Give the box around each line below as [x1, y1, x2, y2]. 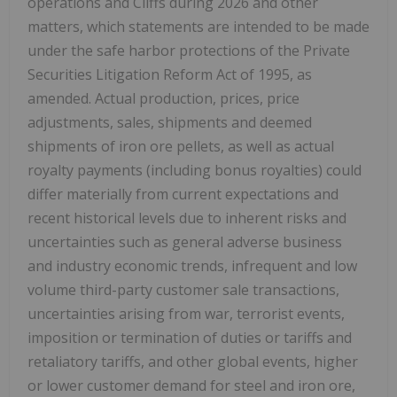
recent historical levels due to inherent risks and [27, 208, 346, 229]
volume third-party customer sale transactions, [27, 280, 339, 300]
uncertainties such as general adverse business [27, 232, 342, 253]
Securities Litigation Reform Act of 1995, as [27, 65, 312, 85]
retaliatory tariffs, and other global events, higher [27, 352, 358, 372]
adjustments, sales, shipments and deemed [27, 113, 312, 133]
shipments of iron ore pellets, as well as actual [27, 136, 334, 157]
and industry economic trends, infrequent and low [27, 256, 357, 276]
